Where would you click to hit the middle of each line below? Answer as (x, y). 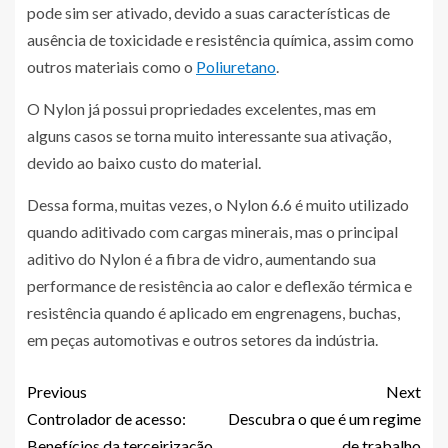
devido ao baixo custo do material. (145, 162)
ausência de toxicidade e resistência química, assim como (220, 39)
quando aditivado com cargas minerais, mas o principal (212, 231)
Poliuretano (236, 66)
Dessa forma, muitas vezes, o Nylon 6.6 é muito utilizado (218, 204)
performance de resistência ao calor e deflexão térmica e (219, 285)
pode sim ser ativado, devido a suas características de (208, 12)
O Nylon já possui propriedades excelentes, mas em (201, 108)
